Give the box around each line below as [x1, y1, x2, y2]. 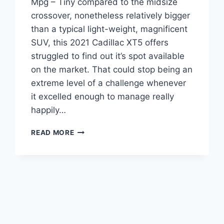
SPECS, [73, 157, 100, 166]
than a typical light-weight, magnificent [31, 24, 188, 34]
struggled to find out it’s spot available [31, 51, 185, 61]
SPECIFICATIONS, [73, 168, 138, 176]
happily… [31, 105, 66, 115]
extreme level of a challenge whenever [31, 78, 186, 88]
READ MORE [31, 128, 74, 137]
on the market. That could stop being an [31, 64, 193, 75]
